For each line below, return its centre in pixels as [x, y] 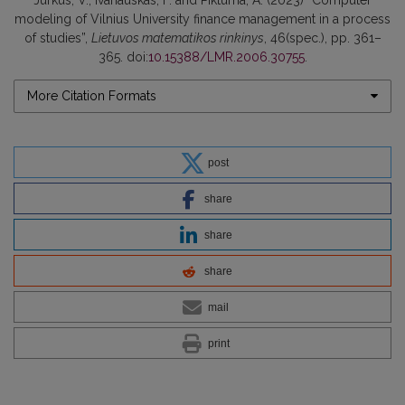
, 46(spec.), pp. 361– [322, 38]
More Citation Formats [92, 95]
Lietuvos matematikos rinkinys [177, 38]
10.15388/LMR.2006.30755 [226, 57]
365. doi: [123, 57]
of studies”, [57, 38]
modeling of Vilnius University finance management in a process [202, 19]
